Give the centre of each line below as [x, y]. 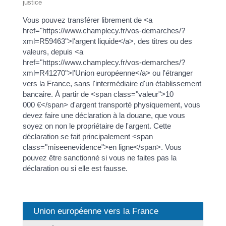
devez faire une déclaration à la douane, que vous [104, 115]
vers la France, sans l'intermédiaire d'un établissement [112, 83]
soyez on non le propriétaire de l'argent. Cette [97, 126]
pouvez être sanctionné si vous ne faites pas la [99, 157]
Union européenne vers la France [96, 211]
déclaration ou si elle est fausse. [75, 168]
